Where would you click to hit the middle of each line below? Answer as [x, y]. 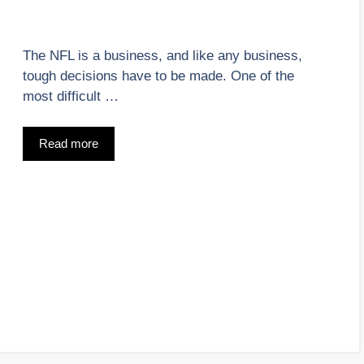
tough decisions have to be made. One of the [158, 76]
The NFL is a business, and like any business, [162, 55]
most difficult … [71, 96]
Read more [69, 144]
